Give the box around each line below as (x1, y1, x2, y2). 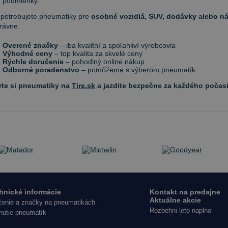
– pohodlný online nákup (64, 58, 145, 66)
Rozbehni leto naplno (149, 207, 211, 214)
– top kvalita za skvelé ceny (52, 49, 142, 58)
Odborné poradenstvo (3, 66, 79, 74)
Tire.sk (72, 81, 95, 90)
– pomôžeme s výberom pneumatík (79, 66, 195, 74)
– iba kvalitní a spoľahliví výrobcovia (58, 41, 176, 49)
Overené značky (3, 41, 58, 49)
